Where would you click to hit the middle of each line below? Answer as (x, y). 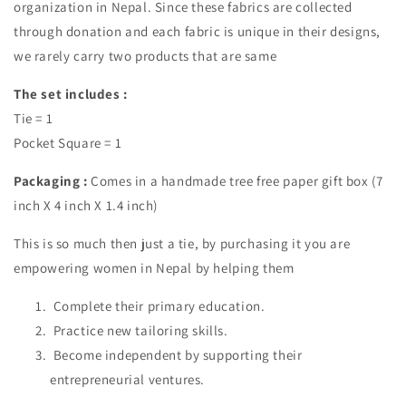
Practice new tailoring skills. (139, 330)
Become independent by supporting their (176, 354)
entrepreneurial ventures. (128, 379)
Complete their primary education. (158, 305)
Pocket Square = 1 (68, 142)
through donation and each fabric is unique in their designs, (198, 31)
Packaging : (51, 180)
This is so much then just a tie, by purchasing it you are (182, 243)
